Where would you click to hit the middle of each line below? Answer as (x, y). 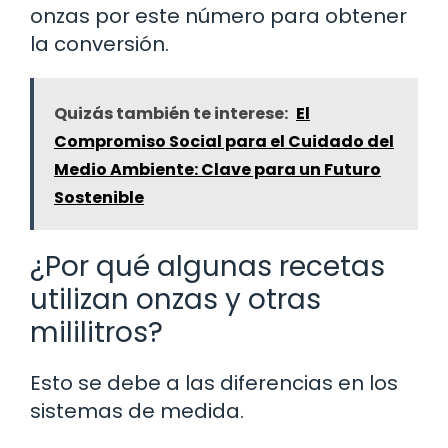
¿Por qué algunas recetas (207, 267)
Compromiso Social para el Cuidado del (224, 142)
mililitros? (96, 333)
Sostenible (99, 198)
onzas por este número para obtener (218, 16)
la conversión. (99, 44)
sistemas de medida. (137, 411)
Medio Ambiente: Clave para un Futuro (217, 170)
